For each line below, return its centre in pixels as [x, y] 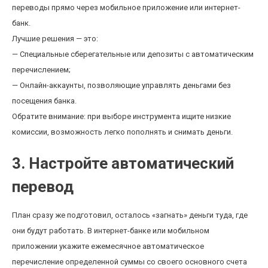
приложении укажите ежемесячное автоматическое [108, 246]
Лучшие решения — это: [55, 39]
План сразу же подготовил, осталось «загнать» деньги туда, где [130, 215]
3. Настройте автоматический [123, 163]
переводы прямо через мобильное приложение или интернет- [126, 7]
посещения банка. [44, 101]
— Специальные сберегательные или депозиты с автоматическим [133, 54]
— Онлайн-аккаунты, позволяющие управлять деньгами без [121, 85]
